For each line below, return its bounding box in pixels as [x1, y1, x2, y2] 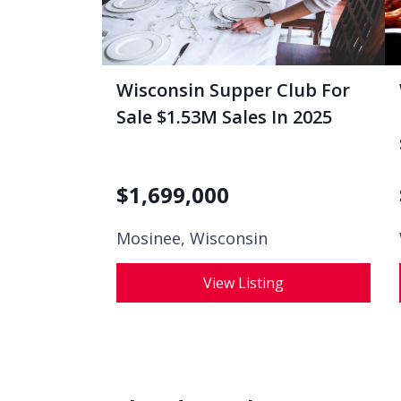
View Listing [203, 273, 284, 293]
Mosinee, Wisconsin [116, 227, 268, 249]
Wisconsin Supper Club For [116, 78, 350, 102]
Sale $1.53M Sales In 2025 [116, 105, 332, 129]
